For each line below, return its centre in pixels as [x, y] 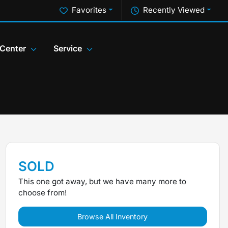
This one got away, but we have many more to [102, 181]
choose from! [42, 193]
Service [68, 49]
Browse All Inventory [113, 217]
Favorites [89, 10]
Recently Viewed [174, 10]
